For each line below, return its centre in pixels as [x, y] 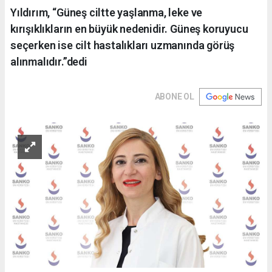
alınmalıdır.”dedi [49, 61]
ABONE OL [174, 96]
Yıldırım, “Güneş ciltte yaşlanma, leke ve [107, 12]
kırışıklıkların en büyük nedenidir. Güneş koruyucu [129, 29]
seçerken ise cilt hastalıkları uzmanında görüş [123, 45]
